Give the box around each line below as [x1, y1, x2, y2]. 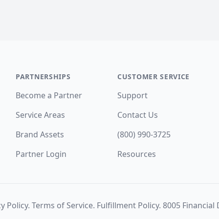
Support [117, 90, 148, 101]
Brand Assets [16, 129, 64, 140]
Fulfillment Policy [96, 200, 159, 211]
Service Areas [16, 109, 65, 120]
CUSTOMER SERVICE [117, 72, 190, 81]
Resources [117, 149, 156, 159]
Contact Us [117, 109, 158, 120]
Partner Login [16, 149, 66, 159]
